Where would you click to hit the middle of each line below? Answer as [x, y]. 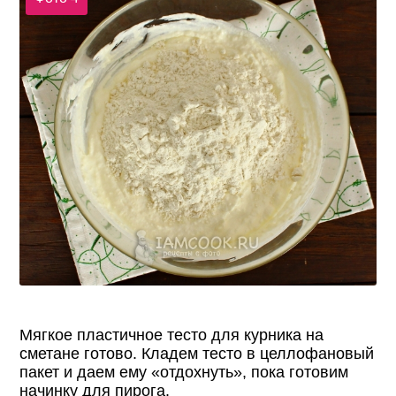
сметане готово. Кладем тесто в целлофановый [197, 354]
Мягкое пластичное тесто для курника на [172, 335]
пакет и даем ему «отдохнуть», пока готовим [184, 373]
